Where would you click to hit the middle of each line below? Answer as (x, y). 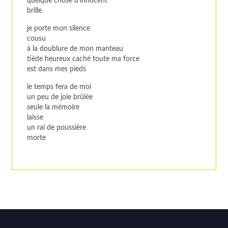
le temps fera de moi (59, 87)
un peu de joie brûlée (60, 97)
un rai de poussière (57, 128)
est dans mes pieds (57, 69)
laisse (35, 118)
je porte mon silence (59, 28)
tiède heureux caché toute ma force (83, 59)
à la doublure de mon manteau (75, 49)
